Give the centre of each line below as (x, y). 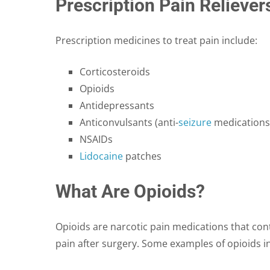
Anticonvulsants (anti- (129, 122)
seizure (195, 122)
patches (142, 156)
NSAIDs (96, 139)
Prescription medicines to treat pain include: (156, 40)
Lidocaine (101, 156)
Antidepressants (117, 105)
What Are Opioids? (130, 191)
